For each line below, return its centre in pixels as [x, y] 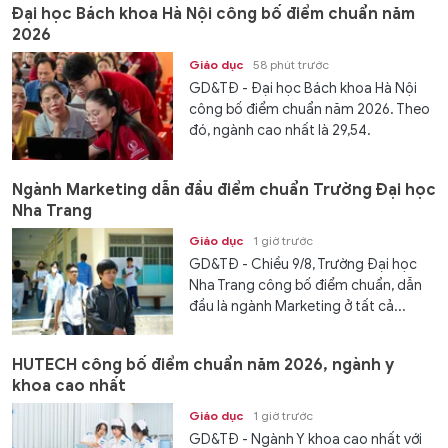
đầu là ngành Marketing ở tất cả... [298, 306]
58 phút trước [291, 65]
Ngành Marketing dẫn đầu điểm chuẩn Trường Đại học [224, 189]
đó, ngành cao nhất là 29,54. [280, 131]
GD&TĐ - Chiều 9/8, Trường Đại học [303, 264]
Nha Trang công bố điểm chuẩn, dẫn [306, 285]
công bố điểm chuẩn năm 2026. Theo [310, 110]
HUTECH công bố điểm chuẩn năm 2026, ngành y [203, 365]
